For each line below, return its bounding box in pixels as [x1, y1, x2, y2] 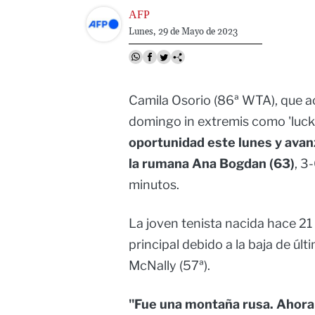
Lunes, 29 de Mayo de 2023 [128, 25, 238, 37]
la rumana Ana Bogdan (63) [129, 156, 295, 172]
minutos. [129, 177, 179, 193]
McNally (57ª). [129, 258, 210, 274]
